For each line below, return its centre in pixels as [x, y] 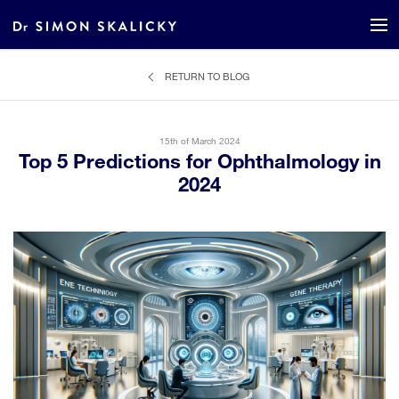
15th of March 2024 [199, 141]
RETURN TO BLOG [207, 76]
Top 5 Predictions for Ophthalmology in [199, 161]
